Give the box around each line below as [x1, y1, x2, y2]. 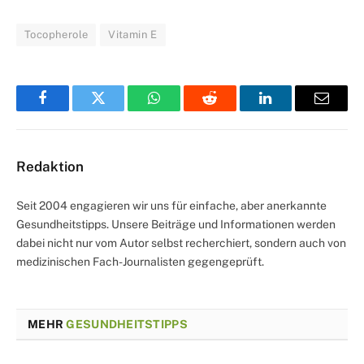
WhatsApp [153, 102, 216, 118]
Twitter [97, 102, 140, 118]
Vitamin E [108, 28, 158, 41]
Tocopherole [24, 28, 89, 41]
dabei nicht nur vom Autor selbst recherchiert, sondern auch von [16, 236, 346, 249]
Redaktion [16, 158, 84, 175]
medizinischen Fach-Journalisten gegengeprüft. [16, 254, 264, 268]
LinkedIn [264, 102, 318, 118]
